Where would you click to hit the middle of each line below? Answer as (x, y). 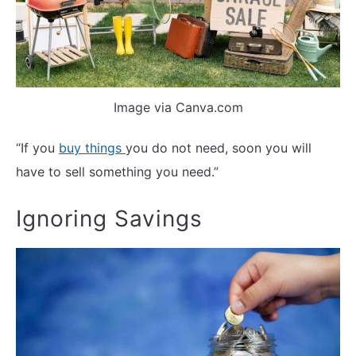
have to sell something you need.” (117, 171)
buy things (92, 147)
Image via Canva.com (178, 107)
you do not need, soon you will (219, 147)
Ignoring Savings (109, 219)
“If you (37, 147)
